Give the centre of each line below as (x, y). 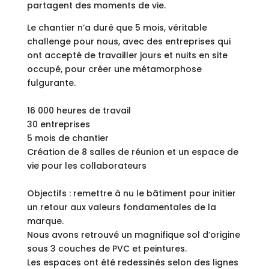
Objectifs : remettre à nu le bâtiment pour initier (131, 193)
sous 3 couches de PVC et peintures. (107, 248)
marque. (46, 221)
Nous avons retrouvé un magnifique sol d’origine (133, 234)
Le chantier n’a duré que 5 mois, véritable (117, 27)
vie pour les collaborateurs (86, 165)
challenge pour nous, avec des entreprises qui (128, 41)
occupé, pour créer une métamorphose (114, 69)
